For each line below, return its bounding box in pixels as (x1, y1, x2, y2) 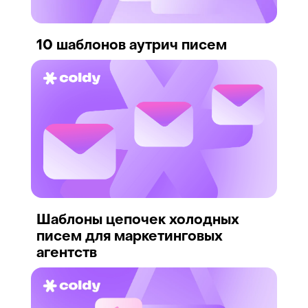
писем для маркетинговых (36, 230, 223, 244)
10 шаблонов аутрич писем (36, 39, 227, 53)
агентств (36, 247, 97, 261)
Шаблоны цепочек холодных (36, 214, 239, 228)
